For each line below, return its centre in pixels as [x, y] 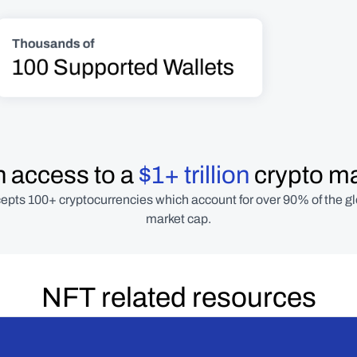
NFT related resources [178, 297]
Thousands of [53, 43]
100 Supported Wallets [123, 67]
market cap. [178, 219]
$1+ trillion [194, 175]
